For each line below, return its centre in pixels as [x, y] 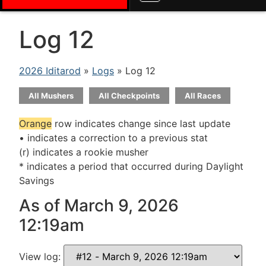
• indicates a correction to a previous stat [113, 138]
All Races [203, 96]
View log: [41, 257]
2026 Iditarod [50, 71]
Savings [37, 180]
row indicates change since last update [141, 123]
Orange [35, 123]
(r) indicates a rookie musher [84, 152]
